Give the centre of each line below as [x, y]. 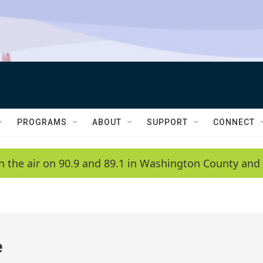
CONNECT [234, 122]
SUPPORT [167, 122]
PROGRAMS [42, 122]
